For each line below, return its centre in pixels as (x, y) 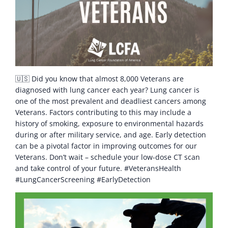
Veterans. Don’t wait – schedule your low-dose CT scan (108, 157)
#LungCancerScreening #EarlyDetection (83, 179)
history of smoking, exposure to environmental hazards (109, 123)
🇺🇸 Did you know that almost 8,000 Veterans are (99, 78)
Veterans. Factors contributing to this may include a (103, 112)
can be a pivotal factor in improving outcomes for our (106, 146)
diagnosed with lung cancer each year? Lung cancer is (107, 90)
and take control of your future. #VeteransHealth (98, 168)
